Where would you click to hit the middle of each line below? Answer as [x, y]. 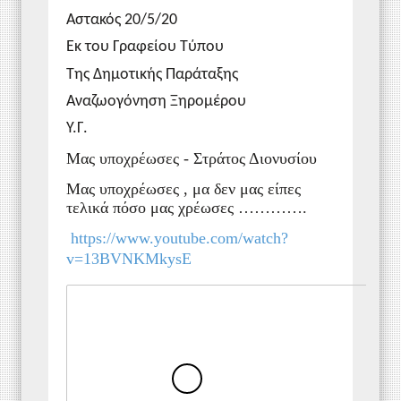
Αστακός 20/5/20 [122, 21]
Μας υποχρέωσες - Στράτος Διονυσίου [192, 158]
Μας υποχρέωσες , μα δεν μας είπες [183, 189]
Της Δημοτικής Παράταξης [152, 74]
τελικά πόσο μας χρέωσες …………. [187, 208]
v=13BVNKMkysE [129, 259]
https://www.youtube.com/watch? [179, 239]
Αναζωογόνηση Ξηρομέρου [156, 102]
